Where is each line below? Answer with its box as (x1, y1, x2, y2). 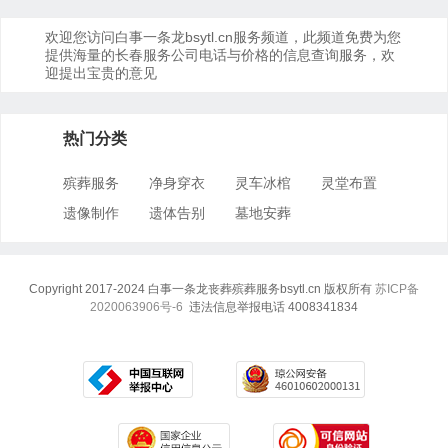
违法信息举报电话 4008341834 (183, 300, 358, 314)
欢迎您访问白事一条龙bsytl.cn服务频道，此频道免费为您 (45, 29, 401, 45)
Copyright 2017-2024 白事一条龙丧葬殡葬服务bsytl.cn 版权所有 (29, 282, 375, 296)
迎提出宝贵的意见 (45, 65, 157, 81)
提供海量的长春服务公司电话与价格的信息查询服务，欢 (45, 47, 395, 63)
